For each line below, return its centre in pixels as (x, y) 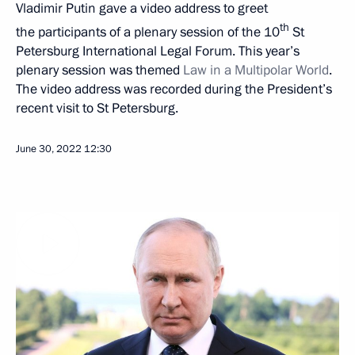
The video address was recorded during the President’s (174, 89)
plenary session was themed (99, 70)
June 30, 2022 (49, 149)
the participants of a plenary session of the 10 (148, 32)
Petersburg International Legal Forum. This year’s (158, 51)
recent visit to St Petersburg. (97, 108)
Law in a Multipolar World (256, 70)
